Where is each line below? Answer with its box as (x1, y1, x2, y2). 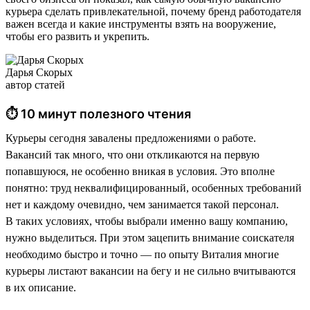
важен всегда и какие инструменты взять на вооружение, (6, 17, 276, 30)
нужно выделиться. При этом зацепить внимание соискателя (6, 231, 294, 244)
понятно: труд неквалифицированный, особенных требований (6, 181, 302, 194)
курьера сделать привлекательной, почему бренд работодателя (6, 5, 301, 17)
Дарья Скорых (6, 66, 73, 78)
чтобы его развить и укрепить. (6, 30, 149, 42)
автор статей (6, 78, 65, 91)
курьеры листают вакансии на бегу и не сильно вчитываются (6, 264, 295, 277)
